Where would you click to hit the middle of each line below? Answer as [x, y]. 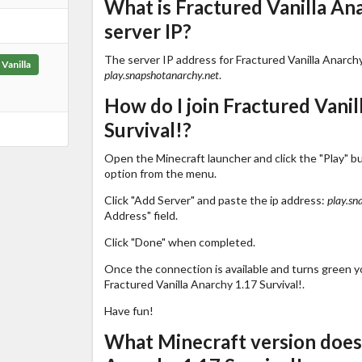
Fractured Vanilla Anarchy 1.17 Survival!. [204, 284]
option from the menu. [160, 173]
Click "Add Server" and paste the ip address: [215, 200]
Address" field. [141, 215]
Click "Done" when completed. [179, 242]
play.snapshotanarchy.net [161, 74]
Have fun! [128, 310]
